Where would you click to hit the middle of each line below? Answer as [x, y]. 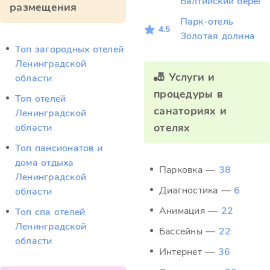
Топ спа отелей [50, 212]
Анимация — [190, 211]
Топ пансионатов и [59, 148]
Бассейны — [189, 231]
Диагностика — [197, 190]
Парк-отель [207, 22]
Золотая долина [218, 36]
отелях [172, 128]
